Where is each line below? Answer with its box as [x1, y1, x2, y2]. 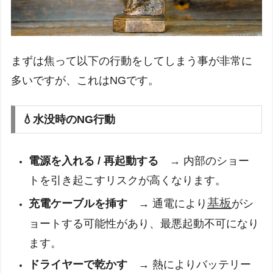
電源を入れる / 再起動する [29, 155, 159, 168]
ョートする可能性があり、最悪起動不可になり [29, 217, 260, 230]
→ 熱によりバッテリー [127, 258, 252, 271]
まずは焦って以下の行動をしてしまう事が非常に [11, 55, 253, 68]
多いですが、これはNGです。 [11, 74, 160, 87]
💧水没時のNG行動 [22, 113, 116, 126]
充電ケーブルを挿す [29, 197, 128, 210]
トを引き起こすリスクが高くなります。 [29, 174, 227, 187]
